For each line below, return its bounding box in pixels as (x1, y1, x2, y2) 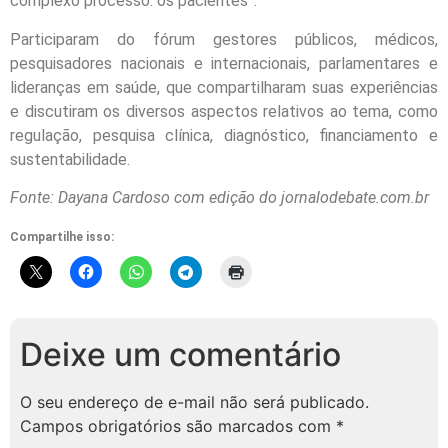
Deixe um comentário (20, 335, 341, 375)
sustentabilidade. (10, 149, 130, 169)
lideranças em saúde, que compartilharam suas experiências (10, 77, 438, 97)
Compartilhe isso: (10, 230, 114, 245)
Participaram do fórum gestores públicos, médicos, (10, 29, 438, 49)
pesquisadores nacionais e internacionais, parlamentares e (10, 53, 438, 73)
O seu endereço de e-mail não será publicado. (20, 392, 369, 413)
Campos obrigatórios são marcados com (20, 416, 336, 437)
